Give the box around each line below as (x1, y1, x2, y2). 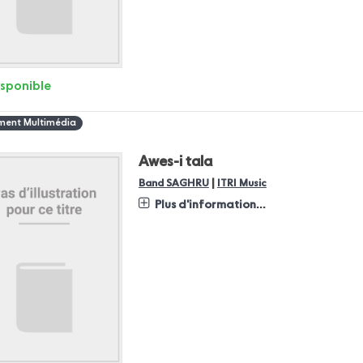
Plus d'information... (154, 199, 266, 211)
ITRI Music (216, 178, 267, 190)
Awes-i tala (138, 155, 212, 170)
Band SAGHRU (138, 178, 209, 190)
